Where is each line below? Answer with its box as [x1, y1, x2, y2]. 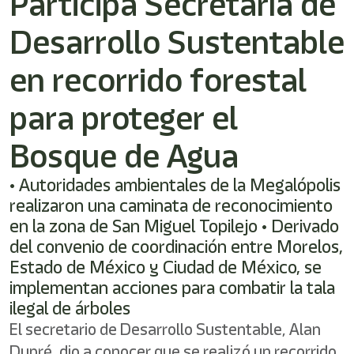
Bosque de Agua [9, 133, 239, 179]
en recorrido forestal [9, 57, 307, 103]
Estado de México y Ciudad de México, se [9, 254, 322, 280]
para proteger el [9, 95, 238, 141]
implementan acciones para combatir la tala [9, 275, 335, 300]
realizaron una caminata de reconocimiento [9, 193, 333, 218]
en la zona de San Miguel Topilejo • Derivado [9, 213, 339, 239]
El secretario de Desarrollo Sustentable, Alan [9, 318, 321, 341]
